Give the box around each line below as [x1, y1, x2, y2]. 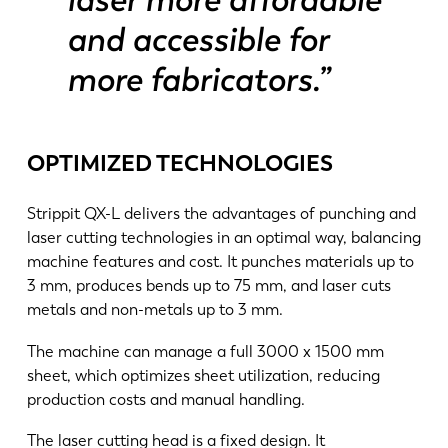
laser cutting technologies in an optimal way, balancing [26, 227, 421, 247]
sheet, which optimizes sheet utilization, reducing [26, 365, 380, 385]
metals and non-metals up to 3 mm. [26, 299, 287, 319]
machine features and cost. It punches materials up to [26, 251, 414, 271]
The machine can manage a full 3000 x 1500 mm [26, 341, 384, 361]
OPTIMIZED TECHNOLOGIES [26, 150, 338, 178]
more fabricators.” [66, 58, 337, 100]
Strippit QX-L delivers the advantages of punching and [26, 203, 416, 223]
